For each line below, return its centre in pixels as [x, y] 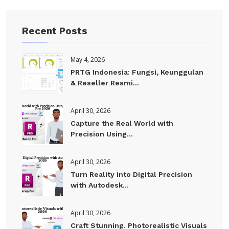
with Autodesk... [100, 185]
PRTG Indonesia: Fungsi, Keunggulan [137, 72]
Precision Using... [102, 134]
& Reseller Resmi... [105, 83]
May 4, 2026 [88, 60]
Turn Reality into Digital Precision [131, 175]
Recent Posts [55, 31]
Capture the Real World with [122, 123]
